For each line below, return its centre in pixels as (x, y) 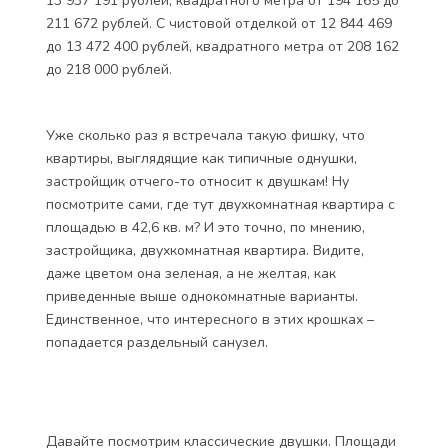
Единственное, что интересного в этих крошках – (210, 319)
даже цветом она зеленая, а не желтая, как (191, 273)
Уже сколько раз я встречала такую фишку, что (205, 135)
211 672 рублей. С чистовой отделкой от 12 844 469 (219, 23)
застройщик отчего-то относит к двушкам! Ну (197, 181)
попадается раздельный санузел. (159, 342)
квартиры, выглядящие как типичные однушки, (201, 158)
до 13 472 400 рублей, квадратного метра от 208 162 (222, 46)
